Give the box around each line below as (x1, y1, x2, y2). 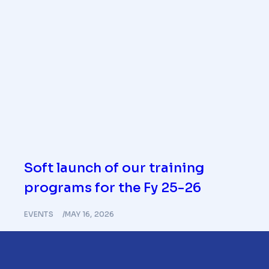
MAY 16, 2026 (64, 210, 114, 219)
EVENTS (24, 210, 53, 219)
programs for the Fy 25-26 (24, 180, 201, 196)
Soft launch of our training (24, 160, 204, 177)
